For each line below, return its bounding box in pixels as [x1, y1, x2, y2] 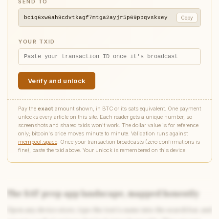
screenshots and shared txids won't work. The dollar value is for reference [18, 122, 198, 129]
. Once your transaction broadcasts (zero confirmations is [57, 138, 200, 145]
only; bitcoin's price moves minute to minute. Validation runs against [18, 130, 188, 137]
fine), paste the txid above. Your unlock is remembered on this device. [18, 147, 187, 153]
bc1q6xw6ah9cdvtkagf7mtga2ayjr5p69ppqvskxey [24, 15, 168, 21]
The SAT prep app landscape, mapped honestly [7, 188, 199, 199]
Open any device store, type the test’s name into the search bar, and [7, 206, 212, 214]
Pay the [18, 105, 38, 112]
